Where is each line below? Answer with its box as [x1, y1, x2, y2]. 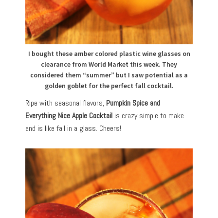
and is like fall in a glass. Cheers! [25, 123, 122, 134]
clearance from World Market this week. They [41, 60, 177, 69]
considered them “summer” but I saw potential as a [30, 71, 188, 80]
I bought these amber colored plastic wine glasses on [28, 49, 190, 58]
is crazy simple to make [112, 110, 184, 121]
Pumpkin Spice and [106, 98, 161, 109]
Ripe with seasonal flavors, [25, 98, 107, 109]
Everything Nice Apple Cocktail [25, 110, 113, 121]
